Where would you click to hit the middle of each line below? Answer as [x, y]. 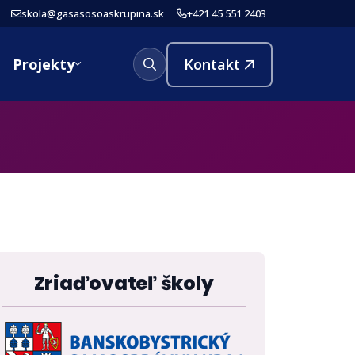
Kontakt [212, 64]
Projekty [43, 64]
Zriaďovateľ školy [124, 283]
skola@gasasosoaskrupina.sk [93, 13]
